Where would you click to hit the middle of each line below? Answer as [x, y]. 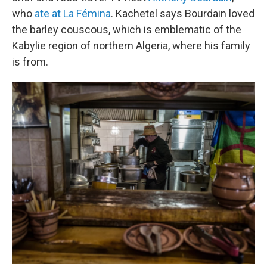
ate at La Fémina [73, 13]
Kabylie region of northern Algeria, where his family [131, 46]
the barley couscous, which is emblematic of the [127, 30]
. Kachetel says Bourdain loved [183, 13]
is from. [30, 62]
